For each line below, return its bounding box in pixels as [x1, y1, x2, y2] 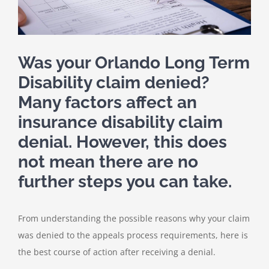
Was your [18, 53, 95, 73]
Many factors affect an [18, 92, 197, 113]
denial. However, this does [18, 132, 227, 153]
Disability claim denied [18, 73, 201, 93]
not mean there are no [18, 152, 198, 172]
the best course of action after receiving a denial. [18, 246, 218, 258]
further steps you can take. [18, 172, 232, 192]
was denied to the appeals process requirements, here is [18, 229, 248, 241]
